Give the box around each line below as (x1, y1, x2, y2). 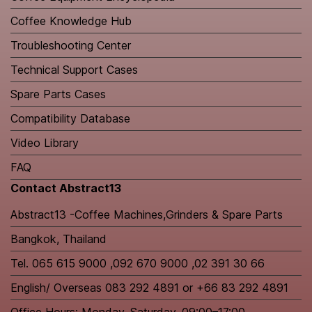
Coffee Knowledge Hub (10, 14, 132, 29)
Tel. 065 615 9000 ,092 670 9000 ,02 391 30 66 (10, 256, 265, 271)
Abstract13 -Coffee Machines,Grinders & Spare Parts (10, 208, 283, 222)
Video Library (10, 136, 79, 150)
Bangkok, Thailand (10, 232, 107, 247)
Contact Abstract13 (10, 181, 121, 196)
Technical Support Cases (10, 63, 138, 77)
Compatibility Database (10, 111, 130, 126)
